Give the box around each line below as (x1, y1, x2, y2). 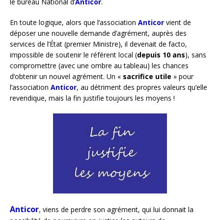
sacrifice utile (123, 71, 171, 81)
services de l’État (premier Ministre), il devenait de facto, (10, 39, 187, 49)
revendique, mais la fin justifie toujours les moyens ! (10, 93, 175, 103)
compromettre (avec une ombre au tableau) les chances (10, 60, 189, 70)
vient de (164, 17, 191, 27)
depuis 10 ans (137, 50, 185, 59)
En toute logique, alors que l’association (10, 17, 138, 27)
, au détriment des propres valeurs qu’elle (77, 82, 207, 92)
